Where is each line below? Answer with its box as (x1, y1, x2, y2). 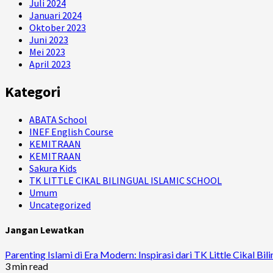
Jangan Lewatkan (5, 223, 84, 236)
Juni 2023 (29, 33, 68, 46)
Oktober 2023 (29, 21, 86, 34)
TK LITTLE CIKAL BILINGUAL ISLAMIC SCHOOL (29, 174, 222, 186)
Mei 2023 (29, 45, 65, 58)
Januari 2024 (29, 9, 82, 21)
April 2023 (29, 57, 71, 70)
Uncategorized (29, 198, 91, 211)
